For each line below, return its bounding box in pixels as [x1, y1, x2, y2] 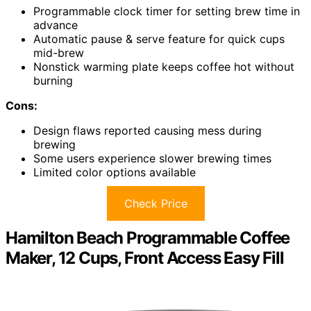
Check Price [124, 196, 187, 210]
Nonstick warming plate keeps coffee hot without [33, 59, 294, 74]
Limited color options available [33, 165, 196, 179]
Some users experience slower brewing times [33, 151, 271, 165]
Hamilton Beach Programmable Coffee [6, 227, 290, 248]
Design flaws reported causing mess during [33, 123, 262, 137]
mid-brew [33, 45, 84, 60]
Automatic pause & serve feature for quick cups [33, 31, 285, 46]
